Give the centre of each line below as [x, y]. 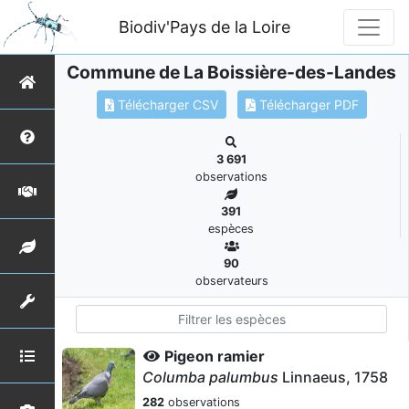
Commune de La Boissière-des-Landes [231, 72]
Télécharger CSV [166, 105]
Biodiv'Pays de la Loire [205, 26]
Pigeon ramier [215, 356]
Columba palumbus [210, 377]
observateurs [231, 281]
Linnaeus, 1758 [333, 377]
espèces [231, 229]
